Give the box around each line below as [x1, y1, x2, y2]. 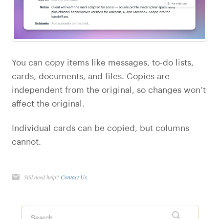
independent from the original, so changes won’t [12, 85, 206, 95]
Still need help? [24, 173, 61, 181]
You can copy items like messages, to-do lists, [12, 58, 194, 67]
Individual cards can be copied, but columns [12, 123, 189, 132]
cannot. [12, 136, 41, 146]
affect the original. [12, 99, 85, 109]
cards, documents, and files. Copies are [12, 71, 170, 81]
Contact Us [61, 173, 87, 181]
